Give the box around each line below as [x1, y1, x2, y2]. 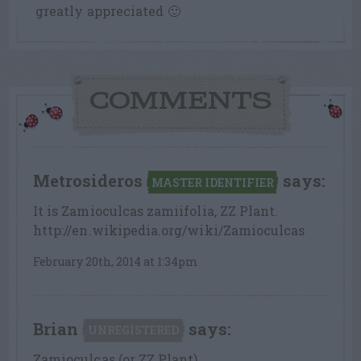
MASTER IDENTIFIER [151, 174, 274, 190]
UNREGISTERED [88, 322, 179, 338]
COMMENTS [89, 88, 272, 116]
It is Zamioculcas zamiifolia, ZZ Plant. [33, 202, 279, 219]
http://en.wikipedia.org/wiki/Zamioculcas [33, 222, 305, 239]
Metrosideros [33, 170, 143, 191]
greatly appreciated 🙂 [35, 2, 180, 19]
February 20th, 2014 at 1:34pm [33, 254, 198, 269]
